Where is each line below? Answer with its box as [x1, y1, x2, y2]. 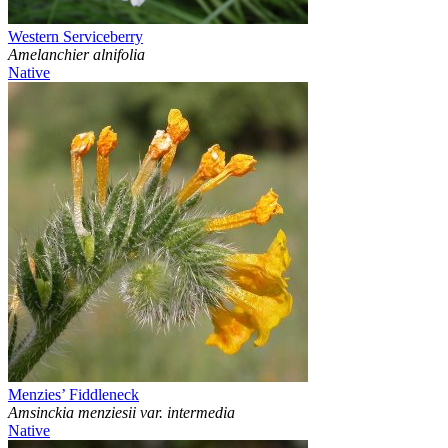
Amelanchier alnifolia [8, 46, 145, 64]
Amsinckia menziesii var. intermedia [8, 404, 235, 422]
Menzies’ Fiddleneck [8, 386, 139, 404]
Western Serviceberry [8, 28, 143, 46]
